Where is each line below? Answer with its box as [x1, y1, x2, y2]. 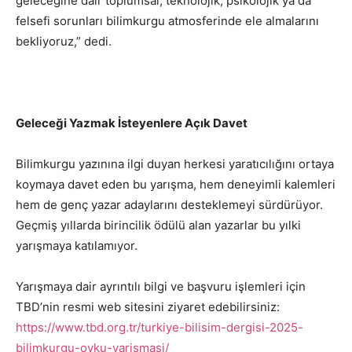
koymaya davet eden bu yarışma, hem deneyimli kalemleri [16, 176, 335, 192]
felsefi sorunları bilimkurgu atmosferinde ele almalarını [16, 13, 319, 28]
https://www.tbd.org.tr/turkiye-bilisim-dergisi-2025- [16, 319, 303, 335]
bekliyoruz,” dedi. [16, 33, 112, 49]
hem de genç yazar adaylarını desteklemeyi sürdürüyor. [16, 196, 323, 212]
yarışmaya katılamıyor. [16, 237, 137, 253]
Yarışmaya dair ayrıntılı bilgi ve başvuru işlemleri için [16, 278, 306, 294]
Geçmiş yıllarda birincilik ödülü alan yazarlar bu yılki [16, 217, 301, 233]
